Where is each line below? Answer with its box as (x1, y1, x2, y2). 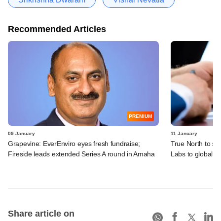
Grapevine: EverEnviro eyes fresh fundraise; (8, 139, 140, 147)
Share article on (8, 208, 74, 219)
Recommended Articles (8, 24, 106, 34)
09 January (8, 130, 35, 136)
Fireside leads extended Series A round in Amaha (8, 149, 155, 158)
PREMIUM (129, 113, 152, 119)
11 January (171, 130, 197, 136)
